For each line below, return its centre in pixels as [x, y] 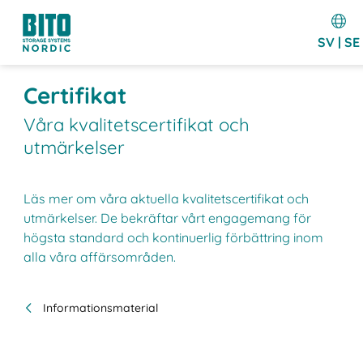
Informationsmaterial [101, 307]
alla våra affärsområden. [100, 256]
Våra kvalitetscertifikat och [137, 125]
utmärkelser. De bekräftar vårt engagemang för [168, 218]
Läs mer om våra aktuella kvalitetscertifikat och [167, 198]
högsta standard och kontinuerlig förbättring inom [174, 237]
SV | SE [338, 42]
